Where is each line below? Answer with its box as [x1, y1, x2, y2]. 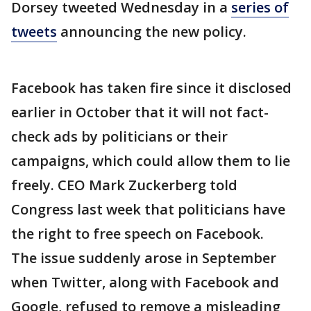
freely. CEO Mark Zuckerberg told [11, 176, 237, 194]
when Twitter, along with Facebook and [11, 273, 279, 292]
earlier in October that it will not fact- [11, 103, 269, 121]
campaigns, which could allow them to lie [11, 151, 290, 170]
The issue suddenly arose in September [11, 249, 276, 267]
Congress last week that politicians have [11, 200, 285, 219]
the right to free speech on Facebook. [11, 224, 267, 243]
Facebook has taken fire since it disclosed [11, 78, 292, 97]
